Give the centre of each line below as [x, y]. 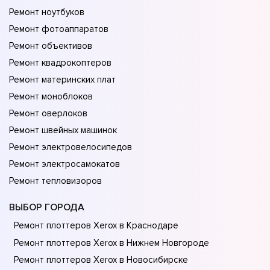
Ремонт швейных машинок [63, 130]
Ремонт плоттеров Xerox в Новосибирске [101, 260]
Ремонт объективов [51, 46]
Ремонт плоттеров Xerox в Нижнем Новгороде [111, 243]
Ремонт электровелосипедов [71, 147]
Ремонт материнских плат [62, 80]
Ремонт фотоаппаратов [59, 29]
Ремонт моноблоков [51, 97]
